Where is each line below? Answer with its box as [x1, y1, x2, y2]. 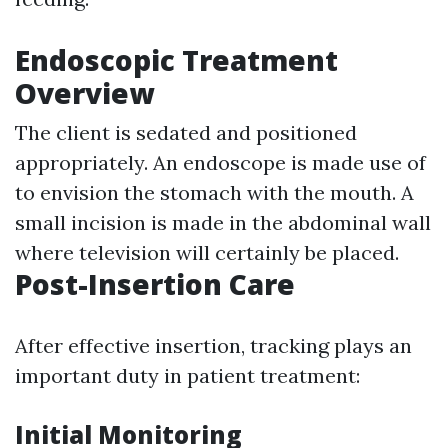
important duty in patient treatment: [15, 363, 360, 389]
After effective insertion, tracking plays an [15, 333, 412, 359]
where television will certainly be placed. [15, 240, 399, 266]
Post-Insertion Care [15, 265, 295, 304]
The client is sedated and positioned [15, 120, 357, 146]
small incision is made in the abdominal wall [15, 210, 431, 236]
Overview [15, 74, 154, 113]
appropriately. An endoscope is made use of [15, 150, 426, 176]
